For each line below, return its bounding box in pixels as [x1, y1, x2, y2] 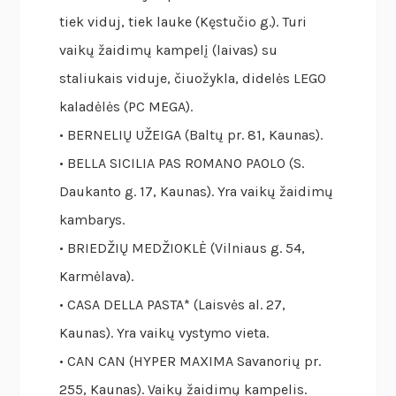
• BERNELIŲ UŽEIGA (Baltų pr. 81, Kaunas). [59, 126, 324, 144]
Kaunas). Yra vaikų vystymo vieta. [59, 324, 270, 342]
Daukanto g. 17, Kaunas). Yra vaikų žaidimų [59, 183, 334, 201]
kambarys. [59, 211, 126, 229]
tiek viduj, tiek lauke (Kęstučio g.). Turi [59, 13, 308, 31]
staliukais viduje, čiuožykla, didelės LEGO [59, 70, 327, 88]
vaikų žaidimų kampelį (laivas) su [59, 42, 278, 59]
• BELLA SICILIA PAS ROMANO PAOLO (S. [59, 155, 305, 172]
